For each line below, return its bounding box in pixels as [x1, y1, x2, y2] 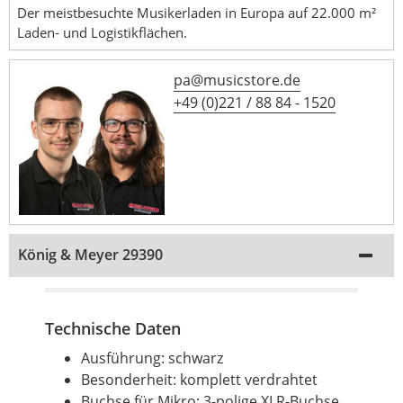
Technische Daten [45, 318, 181, 340]
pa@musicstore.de [173, 70, 300, 91]
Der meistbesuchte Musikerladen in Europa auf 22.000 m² [17, 4, 376, 22]
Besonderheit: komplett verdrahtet [81, 370, 318, 390]
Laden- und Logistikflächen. [17, 23, 187, 42]
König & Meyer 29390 [18, 245, 163, 265]
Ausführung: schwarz [81, 348, 223, 369]
